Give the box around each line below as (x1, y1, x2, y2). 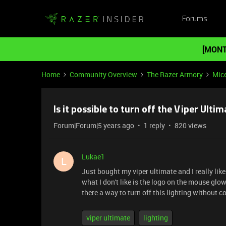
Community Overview (70, 70, 137, 79)
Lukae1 (82, 152, 105, 161)
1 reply (144, 121, 165, 130)
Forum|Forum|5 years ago (53, 121, 134, 130)
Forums (182, 15, 207, 23)
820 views (175, 121, 206, 130)
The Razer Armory (147, 70, 203, 79)
